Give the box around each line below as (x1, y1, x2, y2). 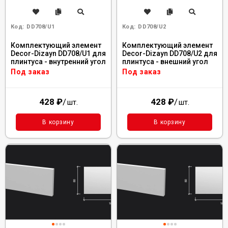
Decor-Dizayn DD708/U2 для (122, 49, 217, 58)
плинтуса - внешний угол (122, 58, 208, 66)
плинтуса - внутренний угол (11, 58, 106, 66)
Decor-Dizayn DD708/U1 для (11, 49, 106, 58)
